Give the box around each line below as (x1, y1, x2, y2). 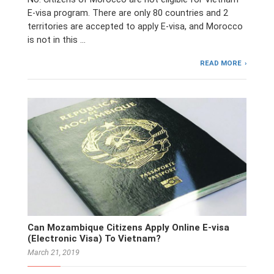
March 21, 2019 (28, 248, 80, 257)
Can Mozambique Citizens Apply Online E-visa (28, 222, 229, 233)
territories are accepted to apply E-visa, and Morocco (28, 21, 243, 32)
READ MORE (200, 59, 242, 68)
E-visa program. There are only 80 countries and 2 (28, 8, 228, 19)
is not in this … (28, 35, 86, 46)
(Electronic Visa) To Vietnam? (28, 233, 161, 244)
